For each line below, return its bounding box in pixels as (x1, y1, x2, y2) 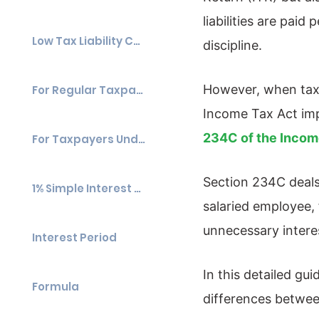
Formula (32, 279, 79, 294)
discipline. (203, 38, 262, 53)
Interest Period (32, 230, 117, 245)
